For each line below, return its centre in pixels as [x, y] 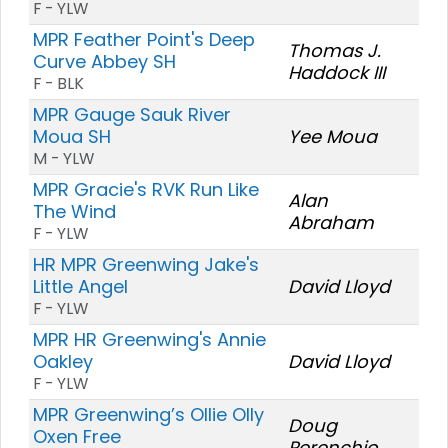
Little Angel [80, 286]
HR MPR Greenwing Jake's [146, 264]
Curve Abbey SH [104, 61]
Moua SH [72, 136]
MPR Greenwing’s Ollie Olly [148, 414]
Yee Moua [332, 136]
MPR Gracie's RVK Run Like [146, 189]
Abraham [331, 222]
